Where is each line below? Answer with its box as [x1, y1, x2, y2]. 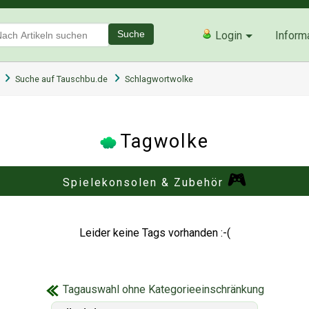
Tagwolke [120, 130, 209, 152]
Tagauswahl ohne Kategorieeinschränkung [62, 282, 264, 296]
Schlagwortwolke [125, 73, 193, 84]
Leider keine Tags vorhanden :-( [79, 226, 230, 239]
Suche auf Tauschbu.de [15, 73, 108, 84]
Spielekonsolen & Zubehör [63, 175, 223, 189]
